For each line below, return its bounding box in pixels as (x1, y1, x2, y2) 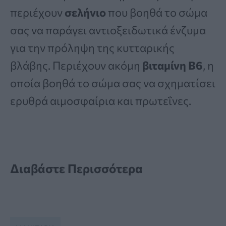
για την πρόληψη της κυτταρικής (10, 40, 175, 54)
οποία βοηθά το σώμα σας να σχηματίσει (10, 76, 215, 90)
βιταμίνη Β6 (142, 58, 203, 72)
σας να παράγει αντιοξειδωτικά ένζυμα (10, 23, 206, 37)
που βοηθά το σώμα (106, 5, 207, 19)
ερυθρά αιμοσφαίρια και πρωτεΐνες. (10, 93, 191, 107)
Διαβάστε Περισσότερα (10, 160, 143, 176)
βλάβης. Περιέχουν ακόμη (10, 58, 142, 72)
